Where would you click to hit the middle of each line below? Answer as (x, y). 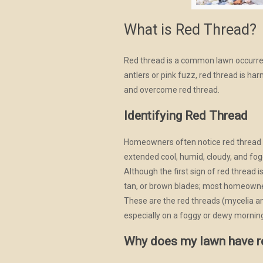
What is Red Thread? (190, 30)
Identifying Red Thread (186, 116)
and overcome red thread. (172, 90)
